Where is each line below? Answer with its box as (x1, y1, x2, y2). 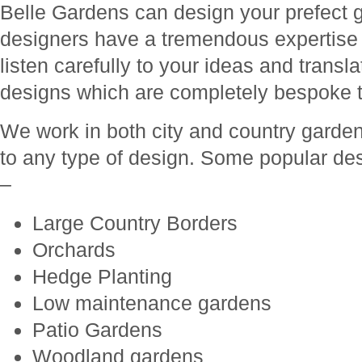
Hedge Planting (32, 265, 172, 288)
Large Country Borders (32, 212, 238, 234)
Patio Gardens (32, 318, 162, 341)
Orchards (32, 238, 116, 261)
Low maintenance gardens (32, 292, 271, 314)
